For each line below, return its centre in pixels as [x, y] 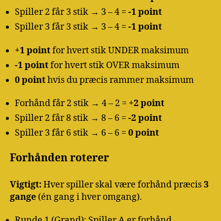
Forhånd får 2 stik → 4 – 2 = [72, 104]
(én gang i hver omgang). [89, 197]
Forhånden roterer [59, 158]
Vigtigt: [26, 184]
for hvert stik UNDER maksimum [120, 50]
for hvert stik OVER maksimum [114, 65]
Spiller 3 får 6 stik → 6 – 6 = [72, 133]
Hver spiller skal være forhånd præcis [123, 184]
